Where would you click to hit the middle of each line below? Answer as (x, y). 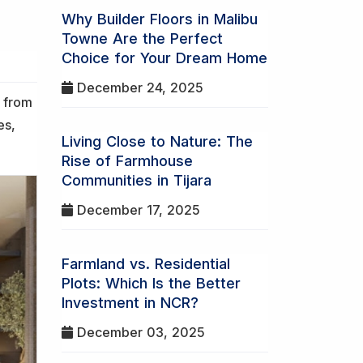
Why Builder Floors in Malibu (160, 19)
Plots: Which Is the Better (151, 283)
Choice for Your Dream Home (164, 58)
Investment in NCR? (130, 303)
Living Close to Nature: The (157, 141)
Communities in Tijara (137, 180)
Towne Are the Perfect (142, 38)
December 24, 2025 (138, 88)
